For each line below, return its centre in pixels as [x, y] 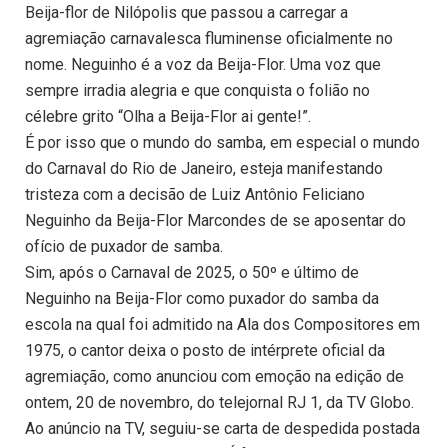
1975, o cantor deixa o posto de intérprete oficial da [205, 351]
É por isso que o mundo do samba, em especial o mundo [222, 143]
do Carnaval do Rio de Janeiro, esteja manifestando [204, 169]
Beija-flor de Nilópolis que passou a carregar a [186, 13]
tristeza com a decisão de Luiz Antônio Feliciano [195, 195]
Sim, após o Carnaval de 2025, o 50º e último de [192, 273]
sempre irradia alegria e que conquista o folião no [197, 91]
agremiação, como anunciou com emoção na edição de [214, 377]
